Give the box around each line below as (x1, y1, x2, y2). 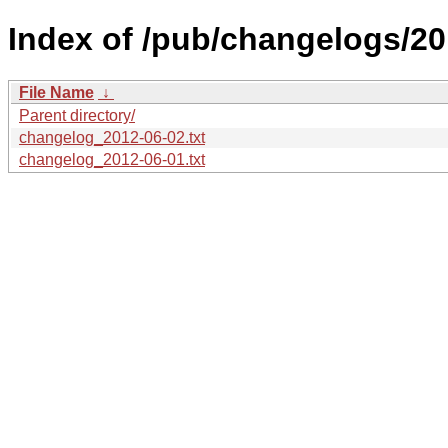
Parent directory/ (19, 106, 135, 124)
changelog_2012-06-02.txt (19, 128, 205, 146)
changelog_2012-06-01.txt (19, 150, 205, 168)
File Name (19, 83, 94, 101)
